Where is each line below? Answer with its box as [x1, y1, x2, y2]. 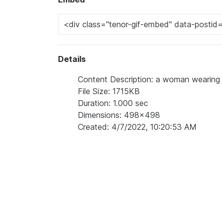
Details [58, 54, 86, 64]
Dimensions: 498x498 [78, 110, 160, 120]
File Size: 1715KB [78, 86, 140, 96]
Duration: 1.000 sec [78, 98, 148, 108]
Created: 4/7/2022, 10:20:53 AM [78, 122, 197, 132]
